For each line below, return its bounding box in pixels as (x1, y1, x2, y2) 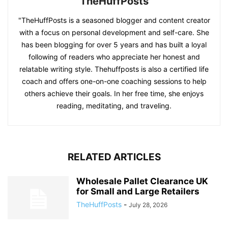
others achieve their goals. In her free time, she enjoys (24, 89, 204, 98)
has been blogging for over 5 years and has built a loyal (21, 40, 207, 49)
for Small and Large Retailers (76, 186, 199, 196)
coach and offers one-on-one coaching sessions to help (21, 77, 207, 85)
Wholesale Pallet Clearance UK (76, 176, 208, 186)
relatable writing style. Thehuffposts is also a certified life (19, 65, 209, 73)
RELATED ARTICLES (67, 151, 161, 163)
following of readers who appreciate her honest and (28, 52, 200, 61)
